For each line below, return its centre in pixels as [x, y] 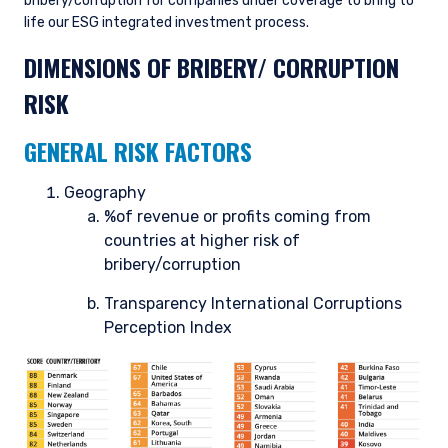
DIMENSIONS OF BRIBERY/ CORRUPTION [211, 67]
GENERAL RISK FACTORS [138, 151]
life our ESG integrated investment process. [166, 22]
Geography [105, 192]
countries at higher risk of [202, 240]
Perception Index [168, 327]
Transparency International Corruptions [253, 303]
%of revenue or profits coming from [237, 216]
